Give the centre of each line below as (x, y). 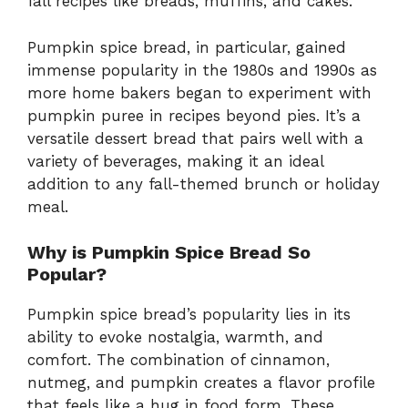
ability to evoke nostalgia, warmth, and (175, 337)
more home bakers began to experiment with (199, 92)
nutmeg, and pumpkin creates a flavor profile (201, 383)
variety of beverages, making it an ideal (175, 161)
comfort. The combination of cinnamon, (178, 360)
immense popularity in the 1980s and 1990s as (202, 70)
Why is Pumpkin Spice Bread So (169, 253)
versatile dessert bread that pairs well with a (195, 138)
